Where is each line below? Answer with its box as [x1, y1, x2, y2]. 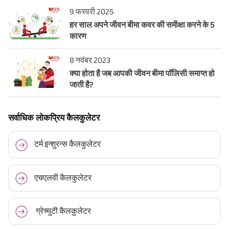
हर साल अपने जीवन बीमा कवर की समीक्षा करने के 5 [70, 20, 214, 30]
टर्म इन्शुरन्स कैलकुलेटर [34, 140, 101, 149]
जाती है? [70, 80, 93, 89]
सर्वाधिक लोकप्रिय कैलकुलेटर [8, 113, 100, 123]
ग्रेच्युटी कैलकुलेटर [34, 206, 91, 215]
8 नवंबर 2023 [70, 56, 110, 65]
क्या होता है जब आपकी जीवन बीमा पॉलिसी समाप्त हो [70, 69, 215, 78]
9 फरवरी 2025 [70, 7, 113, 16]
